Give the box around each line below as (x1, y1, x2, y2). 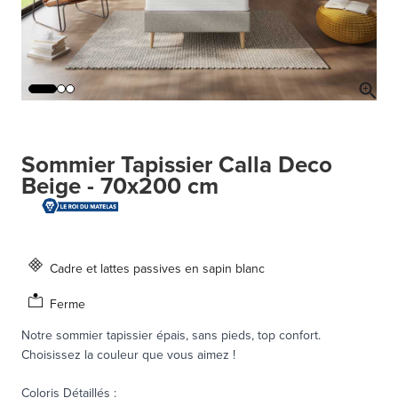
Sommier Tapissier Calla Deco (21, 147, 332, 182)
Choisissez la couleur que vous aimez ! (21, 345, 235, 363)
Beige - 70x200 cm (21, 169, 219, 203)
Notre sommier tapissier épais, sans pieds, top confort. (21, 325, 321, 344)
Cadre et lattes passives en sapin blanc (50, 259, 265, 277)
